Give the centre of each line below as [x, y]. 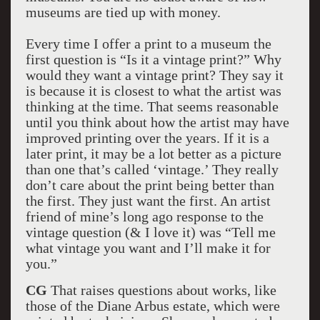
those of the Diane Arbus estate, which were [152, 306]
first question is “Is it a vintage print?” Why [153, 59]
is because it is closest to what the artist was [153, 91]
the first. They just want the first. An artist [148, 201]
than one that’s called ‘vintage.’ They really [152, 169]
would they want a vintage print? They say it [154, 75]
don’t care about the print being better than [150, 185]
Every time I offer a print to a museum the [148, 44]
